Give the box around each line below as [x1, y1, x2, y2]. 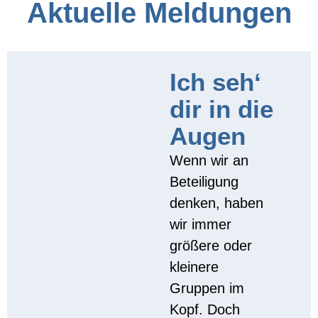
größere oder [170, 237, 253, 253]
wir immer [170, 216, 232, 232]
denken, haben [170, 194, 264, 211]
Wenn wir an [170, 152, 249, 168]
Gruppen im [170, 280, 245, 296]
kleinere [170, 258, 219, 275]
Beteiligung [170, 173, 239, 190]
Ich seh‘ [170, 67, 262, 96]
